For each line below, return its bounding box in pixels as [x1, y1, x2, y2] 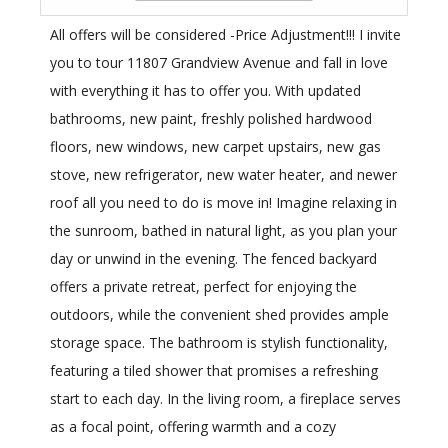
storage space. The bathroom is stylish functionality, [50, 333, 388, 353]
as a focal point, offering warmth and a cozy [50, 417, 336, 437]
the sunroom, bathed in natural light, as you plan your [50, 221, 397, 241]
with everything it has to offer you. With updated [50, 81, 361, 101]
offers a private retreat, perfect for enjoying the [50, 277, 357, 297]
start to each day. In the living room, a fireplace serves [50, 389, 401, 409]
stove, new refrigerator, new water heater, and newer [50, 165, 397, 185]
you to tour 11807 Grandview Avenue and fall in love [50, 53, 388, 73]
